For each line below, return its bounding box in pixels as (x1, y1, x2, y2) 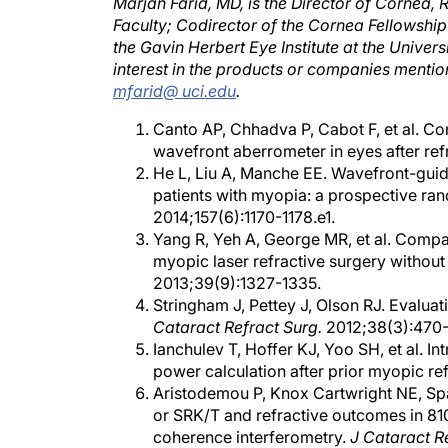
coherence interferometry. (153, 407, 350, 427)
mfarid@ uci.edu (113, 61, 236, 81)
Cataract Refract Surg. (153, 297, 322, 317)
